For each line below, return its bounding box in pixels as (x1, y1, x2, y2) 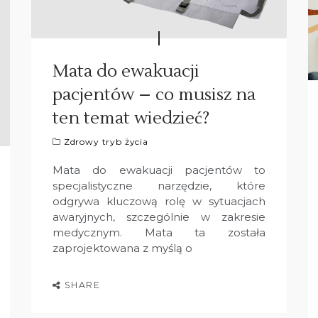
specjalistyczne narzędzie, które (53, 178, 265, 192)
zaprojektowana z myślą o (53, 241, 192, 255)
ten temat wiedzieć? (53, 106, 209, 129)
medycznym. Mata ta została (53, 225, 265, 239)
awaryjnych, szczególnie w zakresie (53, 209, 265, 224)
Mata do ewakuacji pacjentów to (53, 163, 265, 177)
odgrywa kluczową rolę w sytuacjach (53, 194, 265, 208)
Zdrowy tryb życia (63, 136, 148, 147)
